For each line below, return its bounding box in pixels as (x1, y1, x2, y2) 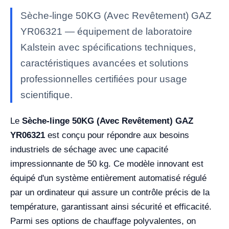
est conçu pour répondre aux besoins (45, 130, 189, 140)
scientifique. (20, 89, 73, 100)
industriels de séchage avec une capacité (10, 145, 168, 154)
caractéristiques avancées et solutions (20, 58, 189, 68)
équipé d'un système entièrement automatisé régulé (10, 173, 207, 183)
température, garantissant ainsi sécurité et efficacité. (10, 202, 212, 212)
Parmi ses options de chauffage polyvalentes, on (10, 216, 196, 226)
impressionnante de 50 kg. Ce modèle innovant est (10, 159, 203, 169)
